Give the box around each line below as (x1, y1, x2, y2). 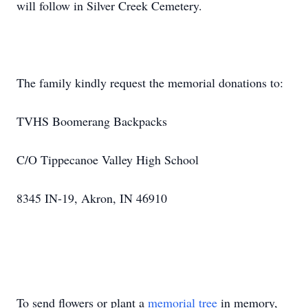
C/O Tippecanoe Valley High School (16, 151, 199, 168)
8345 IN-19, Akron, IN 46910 (16, 190, 167, 206)
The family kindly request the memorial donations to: (16, 74, 283, 91)
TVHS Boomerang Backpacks (16, 113, 167, 129)
